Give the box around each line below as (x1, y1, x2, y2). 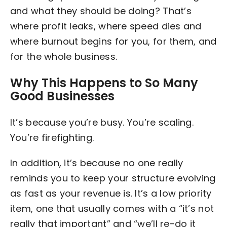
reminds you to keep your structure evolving (10, 171, 216, 184)
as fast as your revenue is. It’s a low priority (10, 186, 212, 200)
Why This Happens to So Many (10, 74, 198, 91)
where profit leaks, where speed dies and (10, 19, 202, 32)
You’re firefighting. (10, 131, 94, 144)
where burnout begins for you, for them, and (10, 34, 217, 48)
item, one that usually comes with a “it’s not (10, 202, 214, 215)
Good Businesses (10, 87, 115, 104)
